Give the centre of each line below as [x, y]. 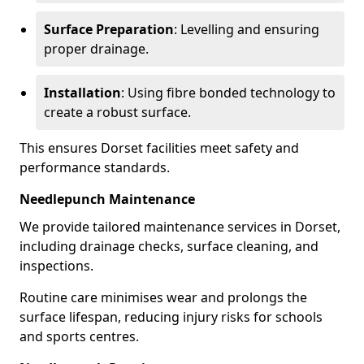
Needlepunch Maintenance [107, 199]
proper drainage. [96, 49]
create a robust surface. [117, 112]
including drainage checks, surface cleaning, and [169, 246]
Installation [82, 93]
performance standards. [95, 167]
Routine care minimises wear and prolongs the [163, 297]
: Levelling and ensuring [247, 29]
